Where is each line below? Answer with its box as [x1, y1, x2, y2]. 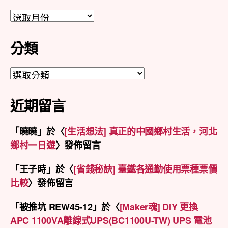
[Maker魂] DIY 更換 [119, 199, 198, 213]
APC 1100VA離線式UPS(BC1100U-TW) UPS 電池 [10, 213, 212, 227]
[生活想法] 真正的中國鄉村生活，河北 [64, 124, 217, 138]
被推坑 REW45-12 [19, 199, 93, 213]
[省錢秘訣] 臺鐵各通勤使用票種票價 [73, 162, 217, 176]
